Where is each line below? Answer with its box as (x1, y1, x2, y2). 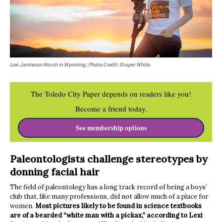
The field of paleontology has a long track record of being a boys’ (10, 183, 207, 192)
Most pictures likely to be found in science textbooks (35, 202, 202, 211)
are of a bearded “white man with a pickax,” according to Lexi (10, 211, 203, 220)
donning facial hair (10, 166, 100, 178)
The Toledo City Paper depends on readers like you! (31, 88, 191, 99)
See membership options (75, 123, 147, 133)
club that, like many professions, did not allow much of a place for (10, 192, 208, 201)
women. (10, 202, 35, 211)
